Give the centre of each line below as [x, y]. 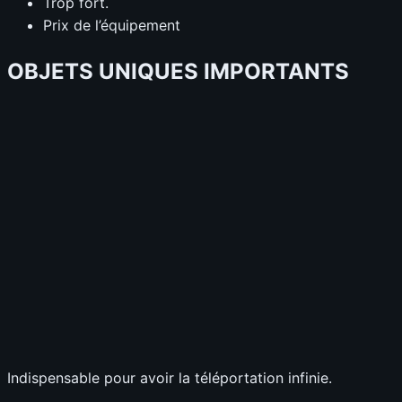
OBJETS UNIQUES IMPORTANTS [178, 71]
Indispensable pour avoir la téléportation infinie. [170, 378]
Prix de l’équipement [112, 25]
